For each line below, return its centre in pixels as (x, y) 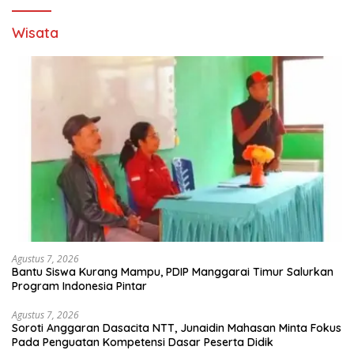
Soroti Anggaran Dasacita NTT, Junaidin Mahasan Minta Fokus (177, 328)
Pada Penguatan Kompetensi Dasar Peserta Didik (143, 343)
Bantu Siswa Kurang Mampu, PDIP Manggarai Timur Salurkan (173, 272)
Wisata (35, 33)
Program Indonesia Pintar (79, 286)
